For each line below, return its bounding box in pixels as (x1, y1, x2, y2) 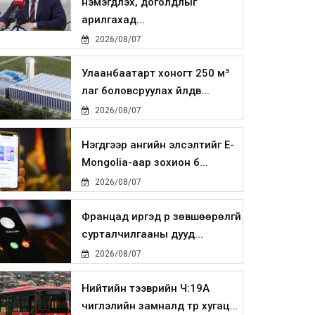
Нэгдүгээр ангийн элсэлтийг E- (82, 139, 235, 152)
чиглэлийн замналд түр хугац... (82, 300, 238, 313)
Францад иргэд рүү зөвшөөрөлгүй (82, 210, 242, 224)
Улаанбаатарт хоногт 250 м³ (82, 67, 230, 80)
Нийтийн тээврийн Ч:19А (82, 282, 210, 295)
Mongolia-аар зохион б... (82, 156, 209, 169)
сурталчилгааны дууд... (82, 228, 204, 241)
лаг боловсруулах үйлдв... (82, 84, 210, 98)
